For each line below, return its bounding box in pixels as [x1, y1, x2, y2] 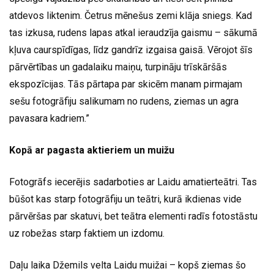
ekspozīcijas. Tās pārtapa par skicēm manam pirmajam [9, 78, 242, 90]
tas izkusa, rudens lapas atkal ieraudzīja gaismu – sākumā [9, 26, 257, 39]
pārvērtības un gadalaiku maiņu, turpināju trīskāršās [9, 61, 227, 73]
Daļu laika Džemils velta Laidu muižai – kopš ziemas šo [9, 259, 246, 271]
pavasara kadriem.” [9, 112, 89, 124]
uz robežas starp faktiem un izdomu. [9, 227, 165, 239]
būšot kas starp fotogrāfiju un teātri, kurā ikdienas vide [9, 193, 242, 205]
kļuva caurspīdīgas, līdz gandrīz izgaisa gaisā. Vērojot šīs [9, 43, 253, 56]
